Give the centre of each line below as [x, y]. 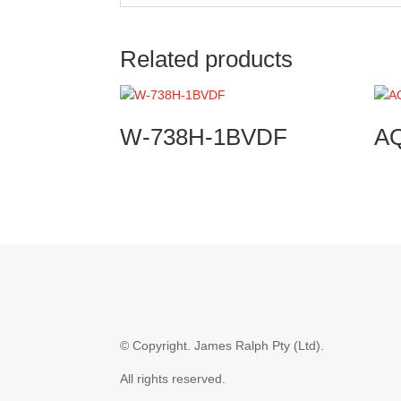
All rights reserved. [173, 379]
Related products [207, 59]
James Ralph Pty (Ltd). [260, 346]
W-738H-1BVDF [204, 137]
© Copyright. [158, 346]
